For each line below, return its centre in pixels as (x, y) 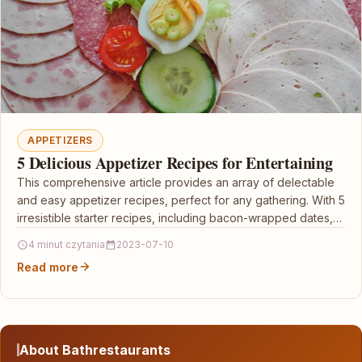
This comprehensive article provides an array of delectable (176, 182)
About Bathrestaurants (95, 349)
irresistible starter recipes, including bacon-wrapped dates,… (179, 217)
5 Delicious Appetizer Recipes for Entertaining (175, 162)
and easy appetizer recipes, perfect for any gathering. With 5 (181, 200)
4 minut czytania (67, 244)
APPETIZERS (60, 140)
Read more (48, 267)
